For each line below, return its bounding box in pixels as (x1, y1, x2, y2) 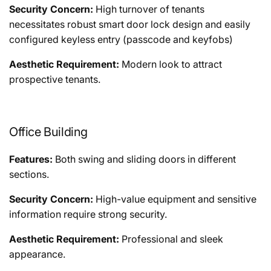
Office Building (9, 124, 88, 139)
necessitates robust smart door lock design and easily (9, 18, 250, 30)
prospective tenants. (9, 73, 100, 85)
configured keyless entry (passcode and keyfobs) (9, 33, 233, 45)
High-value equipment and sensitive (93, 192, 256, 205)
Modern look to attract (119, 57, 222, 70)
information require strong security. (9, 207, 167, 220)
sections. (9, 168, 49, 180)
